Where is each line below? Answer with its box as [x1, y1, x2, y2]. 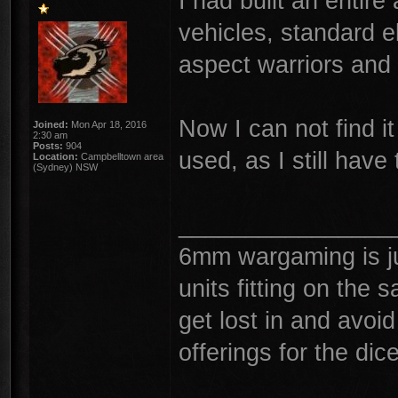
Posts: [33, 140, 63, 151]
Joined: [33, 119, 68, 130]
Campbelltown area [78, 151, 163, 162]
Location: [33, 151, 78, 162]
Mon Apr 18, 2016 [68, 119, 147, 130]
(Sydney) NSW [33, 162, 98, 172]
